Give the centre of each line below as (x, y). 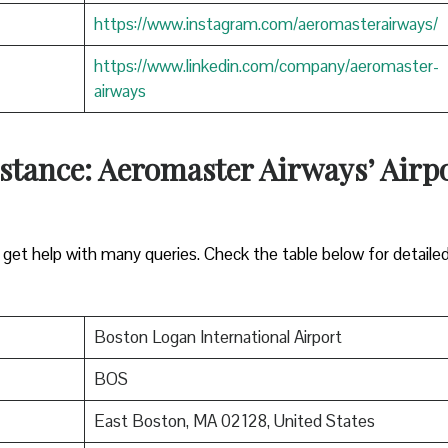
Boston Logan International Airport (217, 336)
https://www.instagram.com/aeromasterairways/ (265, 23)
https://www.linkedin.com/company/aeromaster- (266, 65)
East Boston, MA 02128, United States (234, 420)
